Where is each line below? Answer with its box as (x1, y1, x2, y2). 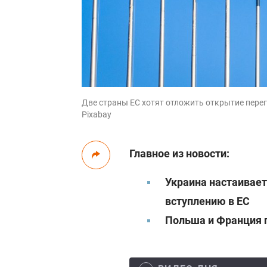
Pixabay (82, 110, 111, 119)
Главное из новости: (129, 147, 229, 160)
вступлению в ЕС (165, 195, 250, 207)
